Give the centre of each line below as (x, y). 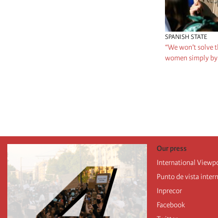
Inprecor (169, 191)
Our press (172, 148)
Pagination (182, 80)
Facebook (171, 205)
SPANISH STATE (186, 36)
